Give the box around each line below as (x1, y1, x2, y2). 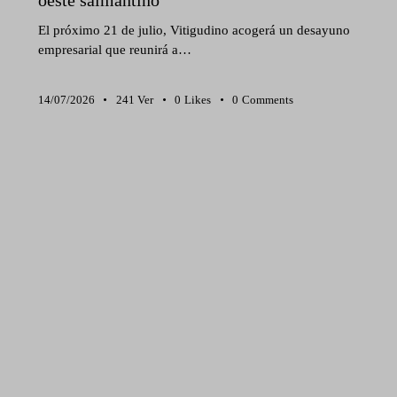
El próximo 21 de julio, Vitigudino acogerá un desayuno (37, 22, 350, 37)
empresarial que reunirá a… (37, 42, 191, 57)
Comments (242, 92, 294, 106)
